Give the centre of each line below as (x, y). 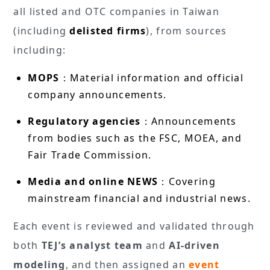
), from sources (187, 30)
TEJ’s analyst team (92, 245)
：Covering (187, 181)
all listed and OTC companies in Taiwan (117, 11)
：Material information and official (152, 77)
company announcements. (99, 94)
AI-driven (194, 245)
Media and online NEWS (93, 181)
